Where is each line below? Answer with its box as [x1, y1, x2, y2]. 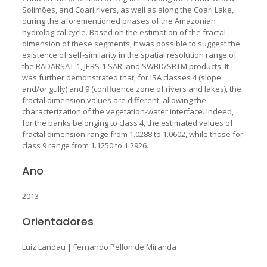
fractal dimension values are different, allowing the [21, 94, 206, 105]
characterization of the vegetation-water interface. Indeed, [21, 105, 234, 117]
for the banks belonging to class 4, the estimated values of [21, 117, 233, 128]
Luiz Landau [21, 241, 66, 252]
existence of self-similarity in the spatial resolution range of [21, 49, 237, 60]
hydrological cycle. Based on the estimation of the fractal [21, 26, 226, 38]
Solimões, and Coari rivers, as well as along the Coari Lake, [21, 4, 234, 15]
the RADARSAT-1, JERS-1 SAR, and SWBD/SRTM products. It [21, 60, 229, 72]
